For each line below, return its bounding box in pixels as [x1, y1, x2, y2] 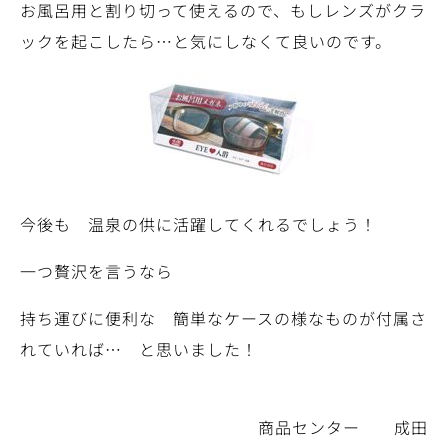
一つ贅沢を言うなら [20, 259, 173, 284]
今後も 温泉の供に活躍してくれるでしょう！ [20, 212, 377, 237]
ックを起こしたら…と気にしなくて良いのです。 [20, 29, 392, 54]
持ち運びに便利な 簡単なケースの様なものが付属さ [20, 306, 427, 331]
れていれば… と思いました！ [20, 337, 258, 362]
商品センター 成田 [258, 415, 428, 440]
